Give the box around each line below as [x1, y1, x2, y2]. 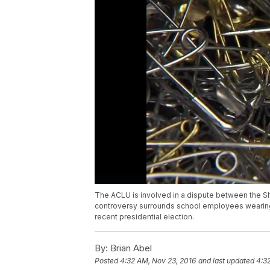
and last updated [198, 256, 254, 266]
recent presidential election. [95, 212, 194, 222]
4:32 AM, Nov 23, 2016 [120, 256, 196, 266]
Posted [95, 256, 120, 266]
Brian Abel [108, 242, 152, 254]
